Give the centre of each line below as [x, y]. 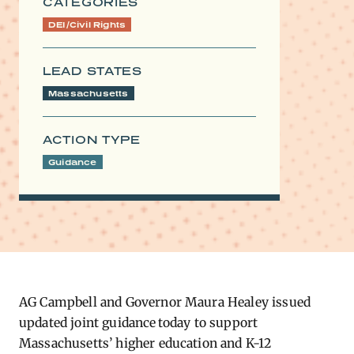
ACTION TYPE [92, 139]
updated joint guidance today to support [139, 322]
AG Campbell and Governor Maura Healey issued [165, 302]
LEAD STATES [92, 71]
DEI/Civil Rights [87, 24]
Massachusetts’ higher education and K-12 [145, 343]
